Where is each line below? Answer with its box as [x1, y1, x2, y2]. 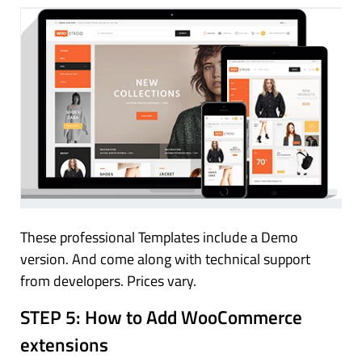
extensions [20, 330, 108, 359]
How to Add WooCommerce [85, 302, 302, 331]
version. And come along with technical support [20, 247, 310, 270]
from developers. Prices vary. [20, 269, 196, 292]
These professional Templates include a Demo [20, 225, 298, 248]
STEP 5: [20, 302, 85, 331]
